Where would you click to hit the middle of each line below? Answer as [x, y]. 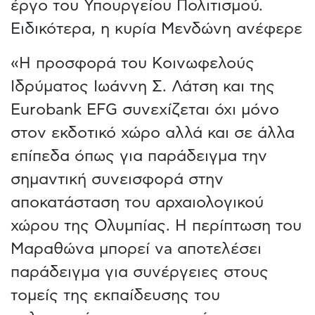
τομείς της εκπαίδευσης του [115, 295]
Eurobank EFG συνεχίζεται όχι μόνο [145, 109]
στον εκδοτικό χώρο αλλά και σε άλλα [153, 133]
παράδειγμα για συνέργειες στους [140, 272]
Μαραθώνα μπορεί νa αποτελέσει [136, 249]
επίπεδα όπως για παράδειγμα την [139, 156]
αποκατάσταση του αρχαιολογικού [137, 202]
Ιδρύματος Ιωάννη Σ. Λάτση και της [143, 86]
